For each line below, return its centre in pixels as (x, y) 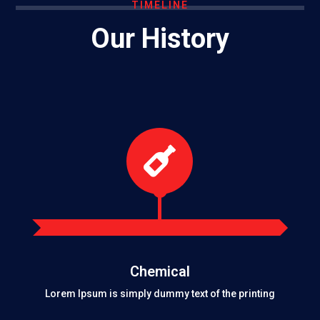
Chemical (160, 272)
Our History (160, 39)
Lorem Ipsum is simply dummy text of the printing (160, 294)
